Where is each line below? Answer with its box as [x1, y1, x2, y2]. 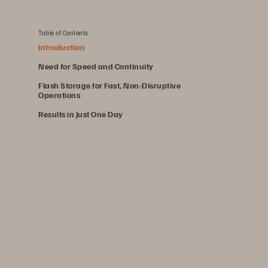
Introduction [38, 42, 85, 52]
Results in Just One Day [38, 109, 123, 119]
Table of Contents [38, 29, 89, 36]
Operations [38, 90, 80, 100]
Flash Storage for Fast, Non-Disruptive [38, 80, 181, 90]
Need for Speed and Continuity [38, 61, 154, 71]
